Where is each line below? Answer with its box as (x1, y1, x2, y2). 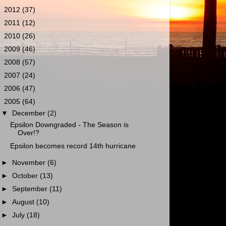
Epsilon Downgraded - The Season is (10, 121, 129, 129)
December (12, 109, 48, 118)
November (12, 158, 48, 166)
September (12, 185, 50, 193)
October (12, 172, 40, 180)
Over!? (17, 129, 39, 137)
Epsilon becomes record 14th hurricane (10, 142, 136, 150)
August (12, 198, 37, 206)
